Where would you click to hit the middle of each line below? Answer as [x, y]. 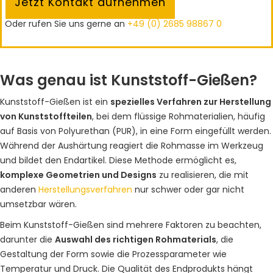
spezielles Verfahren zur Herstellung [191, 102]
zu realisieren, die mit [203, 175]
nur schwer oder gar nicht [188, 190]
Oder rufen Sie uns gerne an [66, 24]
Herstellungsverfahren [85, 190]
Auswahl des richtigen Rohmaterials [136, 239]
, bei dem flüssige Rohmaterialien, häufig [179, 116]
